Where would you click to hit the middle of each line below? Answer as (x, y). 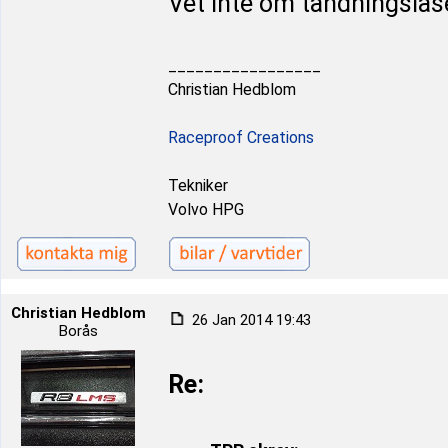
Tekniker (198, 185)
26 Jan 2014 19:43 (249, 320)
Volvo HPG (206, 209)
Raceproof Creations (241, 137)
